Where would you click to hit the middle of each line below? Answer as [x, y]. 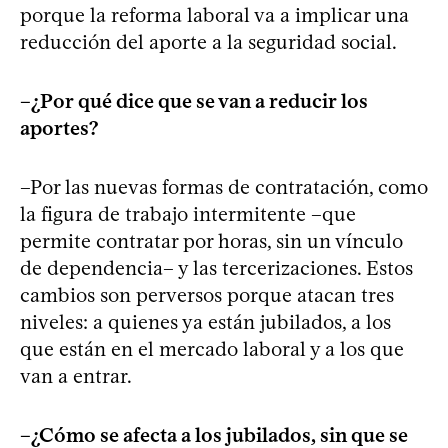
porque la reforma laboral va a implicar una [214, 14]
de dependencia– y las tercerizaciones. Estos [216, 267]
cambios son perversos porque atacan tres [207, 294]
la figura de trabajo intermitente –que [188, 213]
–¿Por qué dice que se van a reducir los [194, 100]
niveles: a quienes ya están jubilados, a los [205, 321]
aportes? [59, 127]
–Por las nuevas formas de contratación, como [224, 186]
